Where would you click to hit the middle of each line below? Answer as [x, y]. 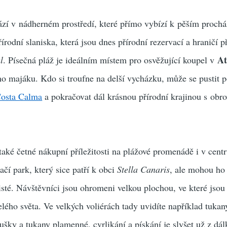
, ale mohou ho [198, 169]
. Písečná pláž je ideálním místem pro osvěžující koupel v [110, 60]
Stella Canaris [144, 169]
